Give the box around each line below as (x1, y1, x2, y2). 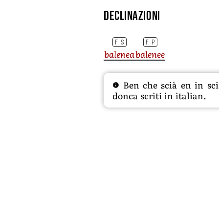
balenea (104, 47, 135, 61)
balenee (135, 47, 165, 61)
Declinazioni (104, 8, 160, 24)
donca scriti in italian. (112, 89, 206, 102)
